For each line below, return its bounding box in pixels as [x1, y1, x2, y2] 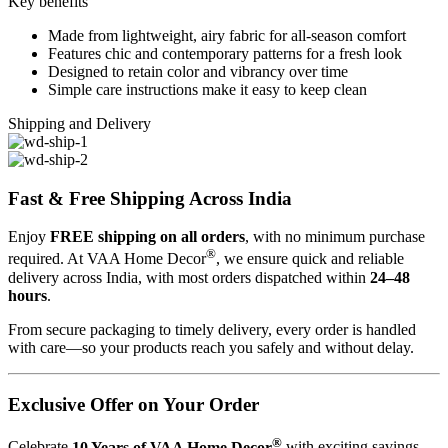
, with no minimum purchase [245, 228, 425, 246]
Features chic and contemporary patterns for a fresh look [48, 45, 402, 63]
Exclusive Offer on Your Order [8, 393, 259, 415]
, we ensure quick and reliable [216, 250, 404, 268]
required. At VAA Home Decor [8, 250, 206, 268]
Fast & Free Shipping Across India [8, 187, 292, 209]
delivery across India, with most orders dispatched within [8, 268, 370, 286]
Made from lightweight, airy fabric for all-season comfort [48, 27, 406, 45]
